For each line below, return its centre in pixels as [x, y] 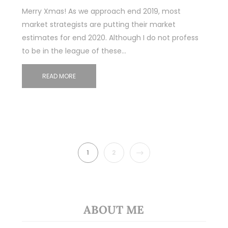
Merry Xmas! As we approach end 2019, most [101, 11]
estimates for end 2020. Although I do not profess [110, 37]
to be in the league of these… [74, 51]
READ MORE [59, 76]
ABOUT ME [114, 210]
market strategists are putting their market [98, 24]
